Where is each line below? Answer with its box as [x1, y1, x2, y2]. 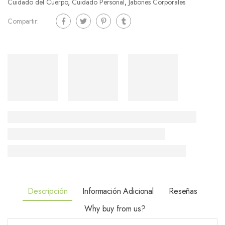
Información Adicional [82, 185, 154, 197]
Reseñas [169, 185, 197, 197]
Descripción [28, 185, 68, 197]
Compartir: [8, 16, 39, 26]
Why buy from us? [84, 203, 146, 214]
